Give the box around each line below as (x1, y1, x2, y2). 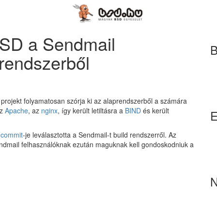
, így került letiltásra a (58, 106, 125, 115)
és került (141, 106, 169, 115)
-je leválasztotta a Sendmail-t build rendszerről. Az (23, 130, 176, 139)
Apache (5, 106, 28, 115)
